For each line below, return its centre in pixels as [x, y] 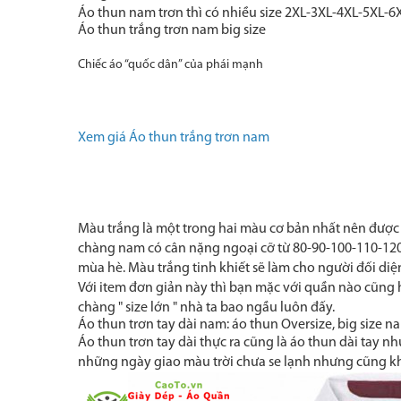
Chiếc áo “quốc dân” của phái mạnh [171, 65]
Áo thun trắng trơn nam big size [172, 30]
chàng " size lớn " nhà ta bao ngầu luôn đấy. [206, 308]
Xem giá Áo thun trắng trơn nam [174, 138]
